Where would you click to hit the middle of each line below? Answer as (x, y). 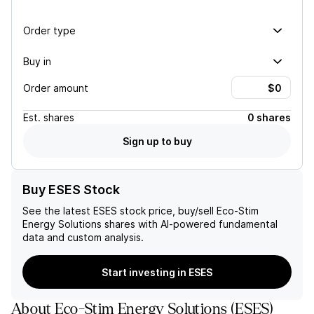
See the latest (58, 211)
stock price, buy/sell (165, 211)
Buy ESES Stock (71, 190)
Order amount (56, 88)
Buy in (37, 61)
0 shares (269, 117)
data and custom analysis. (83, 237)
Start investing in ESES (157, 272)
